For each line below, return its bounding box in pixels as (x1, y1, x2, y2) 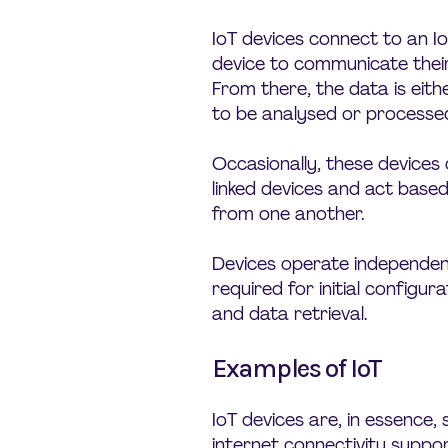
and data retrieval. (212, 302, 367, 326)
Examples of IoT (212, 353, 382, 384)
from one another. (212, 202, 364, 226)
